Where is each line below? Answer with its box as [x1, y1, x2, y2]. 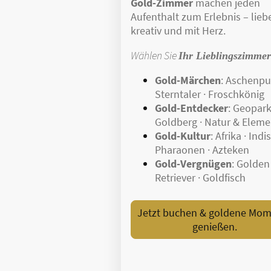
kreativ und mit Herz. [131, 24, 226, 38]
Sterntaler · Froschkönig [155, 87, 264, 102]
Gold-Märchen [155, 73, 221, 88]
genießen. [192, 220, 237, 234]
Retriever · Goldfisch [155, 171, 246, 185]
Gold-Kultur [155, 129, 211, 143]
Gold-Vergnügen [155, 157, 232, 171]
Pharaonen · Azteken [155, 143, 249, 157]
